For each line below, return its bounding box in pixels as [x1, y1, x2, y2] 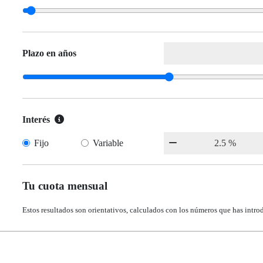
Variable [93, 138, 124, 149]
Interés [22, 114, 50, 125]
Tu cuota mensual [22, 180, 107, 193]
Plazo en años [22, 48, 76, 59]
